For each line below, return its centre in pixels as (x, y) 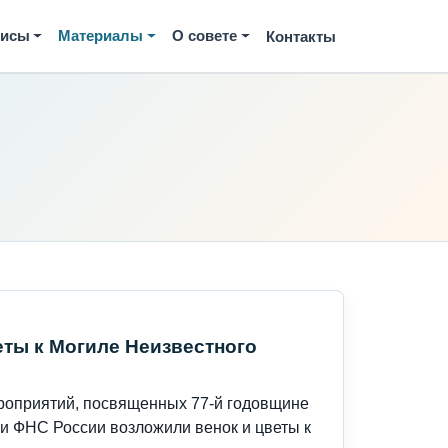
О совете (205, 35)
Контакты (301, 36)
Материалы (101, 35)
